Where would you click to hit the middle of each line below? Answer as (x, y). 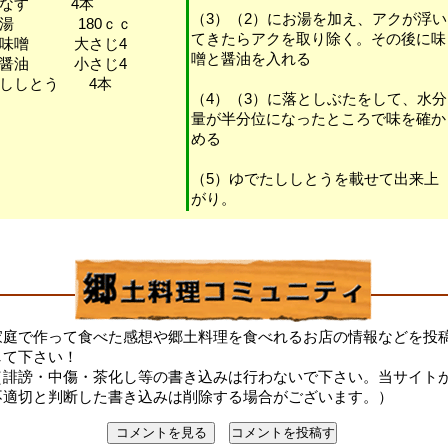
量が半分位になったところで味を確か (318, 118)
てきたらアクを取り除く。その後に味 (318, 38)
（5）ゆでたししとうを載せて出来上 (315, 178)
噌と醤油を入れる (251, 58)
